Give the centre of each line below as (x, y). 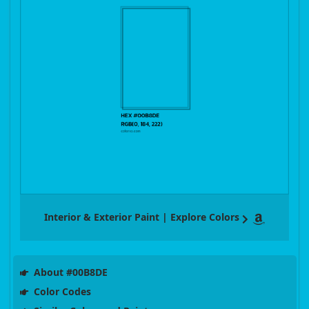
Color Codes (61, 292)
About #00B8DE (69, 272)
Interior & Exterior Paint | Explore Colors (142, 217)
